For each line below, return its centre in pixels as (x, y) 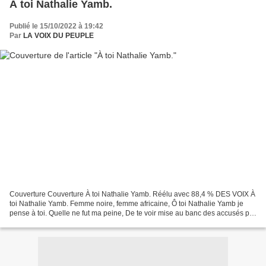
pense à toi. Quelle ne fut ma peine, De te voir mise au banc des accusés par (133, 213)
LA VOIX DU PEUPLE (58, 35)
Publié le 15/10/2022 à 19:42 (56, 26)
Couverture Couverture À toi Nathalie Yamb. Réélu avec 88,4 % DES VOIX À (132, 194)
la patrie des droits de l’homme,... (63, 223)
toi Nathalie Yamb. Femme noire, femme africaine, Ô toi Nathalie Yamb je (126, 204)
